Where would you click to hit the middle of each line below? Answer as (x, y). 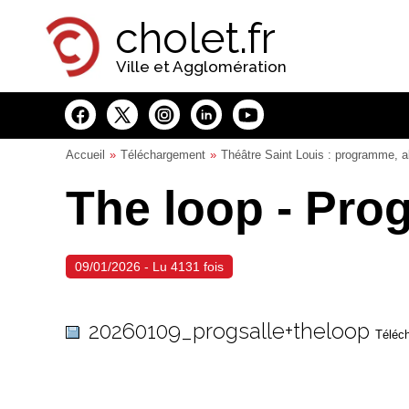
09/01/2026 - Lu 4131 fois (149, 267)
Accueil (85, 155)
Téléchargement (163, 155)
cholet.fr (195, 38)
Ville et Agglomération (201, 67)
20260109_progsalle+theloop (229, 330)
